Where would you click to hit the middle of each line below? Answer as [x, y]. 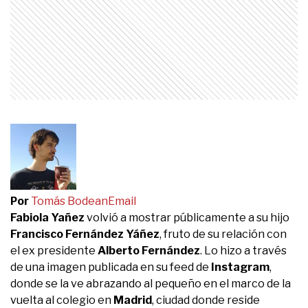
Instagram [240, 267]
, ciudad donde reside [206, 300]
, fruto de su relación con [223, 234]
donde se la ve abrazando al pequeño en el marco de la [151, 283]
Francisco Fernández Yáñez [85, 234]
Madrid [133, 300]
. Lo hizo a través [243, 250]
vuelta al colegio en [62, 300]
